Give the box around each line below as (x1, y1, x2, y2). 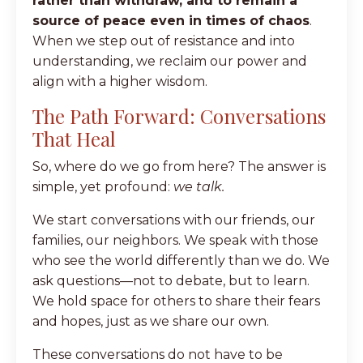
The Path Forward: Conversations (32, 102, 326, 129)
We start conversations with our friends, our (32, 211, 315, 228)
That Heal (32, 125, 116, 152)
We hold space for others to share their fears (32, 293, 320, 309)
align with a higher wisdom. (32, 73, 207, 89)
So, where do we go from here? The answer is (32, 158, 326, 174)
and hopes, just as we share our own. (32, 313, 269, 329)
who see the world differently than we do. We (32, 252, 330, 268)
